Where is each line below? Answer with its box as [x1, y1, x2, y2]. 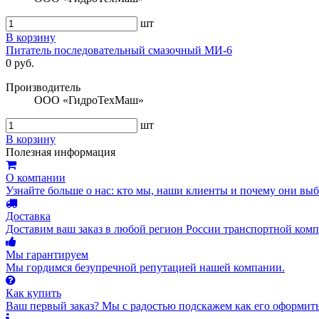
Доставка [6, 210, 51, 223]
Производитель [6, 81, 80, 94]
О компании [6, 172, 66, 184]
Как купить [6, 287, 61, 300]
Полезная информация [6, 146, 115, 159]
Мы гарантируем [6, 249, 88, 261]
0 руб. [6, 57, 34, 70]
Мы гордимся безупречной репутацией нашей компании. [6, 261, 285, 274]
